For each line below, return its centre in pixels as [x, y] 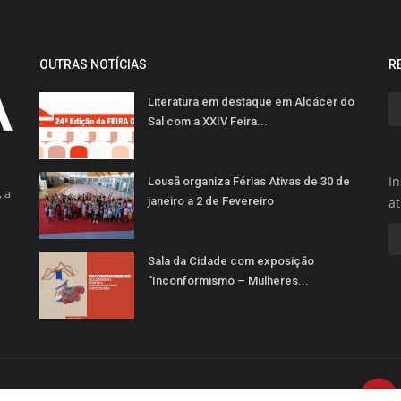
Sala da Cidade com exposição [231, 261]
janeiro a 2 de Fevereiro [211, 201]
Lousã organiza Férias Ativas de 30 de [249, 182]
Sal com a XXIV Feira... [208, 122]
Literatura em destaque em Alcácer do [251, 102]
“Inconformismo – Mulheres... [228, 281]
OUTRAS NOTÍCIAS [93, 65]
